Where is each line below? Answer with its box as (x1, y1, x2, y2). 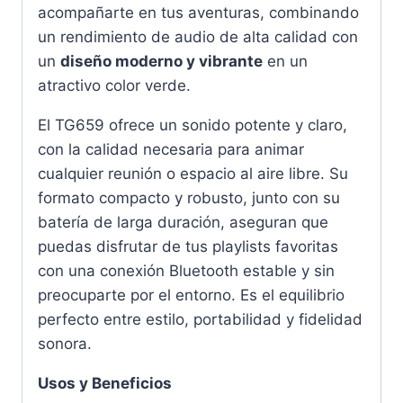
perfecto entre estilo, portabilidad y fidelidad (38, 309, 363, 328)
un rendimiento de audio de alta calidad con (38, 27, 358, 46)
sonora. (38, 334, 92, 353)
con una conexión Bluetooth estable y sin (38, 261, 335, 280)
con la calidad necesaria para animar (38, 139, 304, 158)
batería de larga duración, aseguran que (38, 212, 328, 231)
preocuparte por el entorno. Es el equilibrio (38, 285, 345, 304)
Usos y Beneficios (38, 373, 172, 392)
